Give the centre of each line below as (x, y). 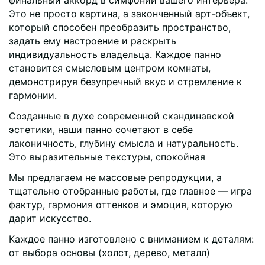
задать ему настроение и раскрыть (93, 41)
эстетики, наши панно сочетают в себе (101, 130)
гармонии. (33, 95)
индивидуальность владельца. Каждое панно (115, 54)
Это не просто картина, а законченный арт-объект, (129, 14)
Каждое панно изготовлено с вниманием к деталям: (131, 239)
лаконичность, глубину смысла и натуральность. (124, 143)
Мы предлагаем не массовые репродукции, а (115, 177)
